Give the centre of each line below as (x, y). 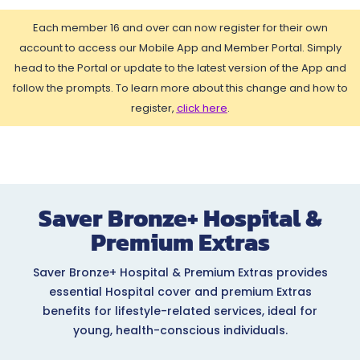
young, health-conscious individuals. (180, 330)
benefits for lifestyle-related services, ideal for (180, 311)
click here (202, 108)
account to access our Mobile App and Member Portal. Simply (180, 48)
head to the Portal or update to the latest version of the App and (180, 68)
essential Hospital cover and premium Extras (180, 291)
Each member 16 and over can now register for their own (180, 28)
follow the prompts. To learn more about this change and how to (180, 88)
